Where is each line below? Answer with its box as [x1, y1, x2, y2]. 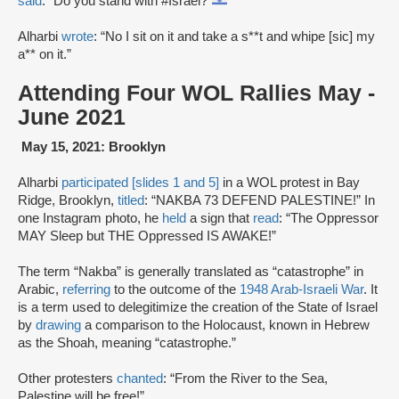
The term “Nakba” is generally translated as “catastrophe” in [18, 265, 363, 280]
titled [118, 193, 144, 208]
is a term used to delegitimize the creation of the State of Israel [18, 300, 378, 315]
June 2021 [18, 105, 126, 130]
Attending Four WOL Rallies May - [18, 81, 375, 106]
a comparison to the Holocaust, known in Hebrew [81, 318, 370, 333]
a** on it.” [18, 47, 71, 62]
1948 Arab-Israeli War [240, 282, 363, 297]
